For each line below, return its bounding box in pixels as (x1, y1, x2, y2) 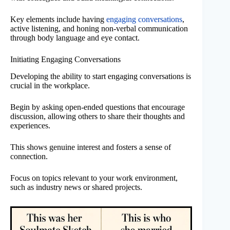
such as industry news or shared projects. (10, 182, 142, 191)
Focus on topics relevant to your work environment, (10, 173, 178, 182)
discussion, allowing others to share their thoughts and (10, 111, 185, 121)
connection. (10, 151, 48, 161)
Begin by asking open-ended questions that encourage (10, 102, 185, 111)
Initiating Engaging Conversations (10, 54, 121, 64)
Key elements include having (10, 14, 106, 24)
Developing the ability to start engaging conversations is (10, 71, 191, 81)
